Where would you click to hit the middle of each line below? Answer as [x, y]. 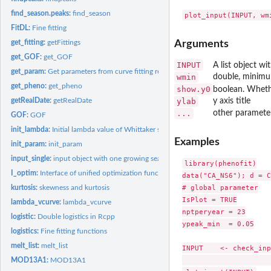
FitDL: [22, 28]
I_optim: [26, 173]
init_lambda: [32, 129]
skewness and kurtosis [75, 187]
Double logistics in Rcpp [77, 216]
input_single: [32, 158]
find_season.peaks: [42, 13]
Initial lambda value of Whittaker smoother [120, 129]
